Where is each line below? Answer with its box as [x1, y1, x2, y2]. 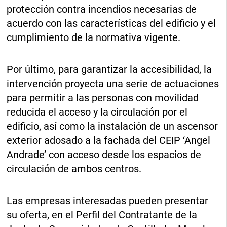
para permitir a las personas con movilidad [7, 91, 199, 104]
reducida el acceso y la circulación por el [7, 105, 188, 118]
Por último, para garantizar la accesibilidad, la [7, 63, 212, 75]
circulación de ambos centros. [7, 162, 142, 175]
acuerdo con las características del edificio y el [7, 17, 216, 29]
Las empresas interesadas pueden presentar [7, 194, 209, 207]
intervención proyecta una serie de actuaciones [7, 77, 219, 90]
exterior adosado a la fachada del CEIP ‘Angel [7, 134, 211, 146]
